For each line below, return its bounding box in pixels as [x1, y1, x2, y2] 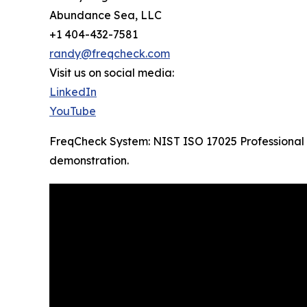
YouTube [49, 104, 96, 119]
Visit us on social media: [49, 66, 174, 80]
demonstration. [49, 153, 129, 168]
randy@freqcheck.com [49, 47, 170, 61]
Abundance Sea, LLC [49, 8, 162, 23]
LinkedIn [49, 85, 97, 99]
